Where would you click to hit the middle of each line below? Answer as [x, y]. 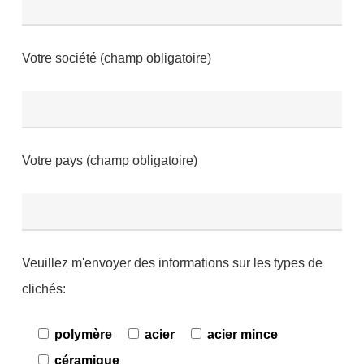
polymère [83, 335]
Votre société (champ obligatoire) [116, 58]
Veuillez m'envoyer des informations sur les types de [172, 263]
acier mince [242, 335]
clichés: [43, 289]
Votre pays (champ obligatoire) [109, 161]
